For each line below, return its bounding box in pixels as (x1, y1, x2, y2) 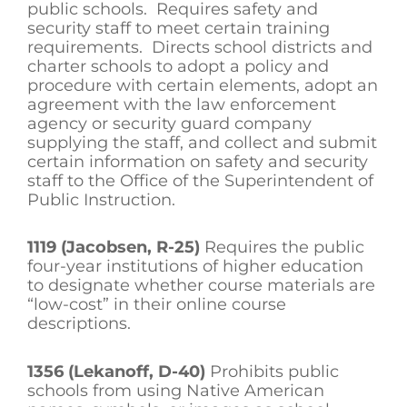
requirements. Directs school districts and (27, 36, 372, 57)
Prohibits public (205, 361, 339, 382)
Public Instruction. (27, 189, 175, 210)
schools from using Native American (27, 380, 324, 401)
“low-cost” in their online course (27, 294, 286, 315)
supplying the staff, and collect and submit (27, 132, 377, 153)
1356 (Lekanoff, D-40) (27, 361, 205, 382)
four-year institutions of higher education (27, 256, 363, 277)
